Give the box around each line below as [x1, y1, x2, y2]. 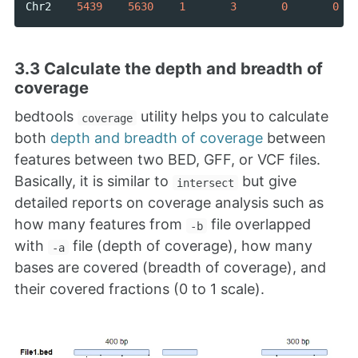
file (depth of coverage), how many [69, 237, 313, 255]
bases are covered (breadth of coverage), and [14, 259, 326, 276]
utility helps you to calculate [137, 108, 329, 125]
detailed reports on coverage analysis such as [14, 194, 324, 212]
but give [238, 173, 297, 190]
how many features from [14, 216, 186, 233]
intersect [177, 176, 235, 189]
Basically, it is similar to [14, 173, 173, 190]
